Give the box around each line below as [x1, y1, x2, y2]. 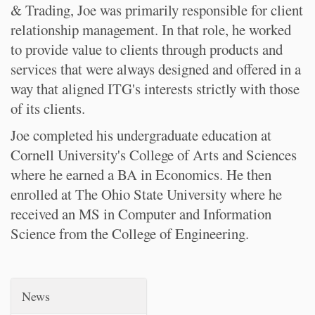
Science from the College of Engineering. [11, 224, 249, 243]
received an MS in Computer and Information [11, 204, 271, 224]
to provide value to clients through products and [11, 39, 283, 59]
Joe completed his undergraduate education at [11, 125, 271, 145]
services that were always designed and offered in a [11, 59, 301, 79]
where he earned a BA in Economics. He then [11, 165, 271, 184]
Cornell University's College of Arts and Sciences [11, 145, 297, 165]
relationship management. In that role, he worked [11, 20, 291, 39]
